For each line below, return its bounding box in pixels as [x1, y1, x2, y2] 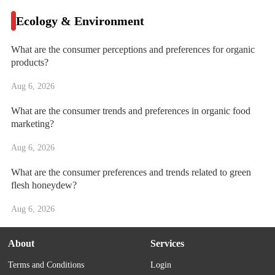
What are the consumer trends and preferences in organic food [10, 106, 250, 117]
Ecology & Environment [15, 14, 144, 28]
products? [10, 57, 48, 68]
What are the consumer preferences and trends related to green [10, 167, 251, 178]
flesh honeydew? [10, 180, 77, 191]
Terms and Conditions [8, 260, 85, 270]
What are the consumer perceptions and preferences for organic [10, 44, 255, 55]
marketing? [10, 118, 54, 130]
